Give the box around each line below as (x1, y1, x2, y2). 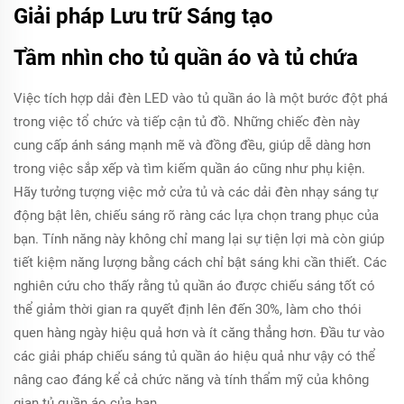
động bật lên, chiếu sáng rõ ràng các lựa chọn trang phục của (14, 207, 379, 224)
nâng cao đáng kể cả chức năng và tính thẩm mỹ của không (14, 372, 369, 388)
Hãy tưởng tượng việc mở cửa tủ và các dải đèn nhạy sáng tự (14, 184, 378, 200)
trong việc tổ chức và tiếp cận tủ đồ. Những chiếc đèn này (14, 114, 360, 130)
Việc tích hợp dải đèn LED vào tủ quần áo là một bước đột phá (14, 90, 388, 106)
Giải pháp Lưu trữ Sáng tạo (14, 4, 273, 29)
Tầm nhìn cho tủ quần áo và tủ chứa (14, 45, 358, 70)
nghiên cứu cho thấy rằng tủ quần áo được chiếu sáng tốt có (14, 278, 375, 294)
